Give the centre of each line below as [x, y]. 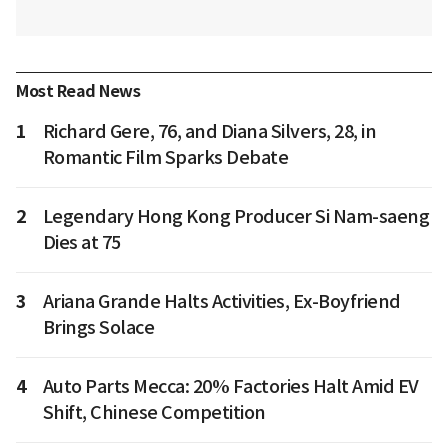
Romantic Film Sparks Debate [165, 157]
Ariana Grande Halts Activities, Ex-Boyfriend [221, 301]
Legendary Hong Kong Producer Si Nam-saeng [235, 216]
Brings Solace [98, 327]
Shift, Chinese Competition [154, 412]
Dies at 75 [81, 242]
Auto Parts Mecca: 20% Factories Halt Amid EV [230, 386]
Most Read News [78, 91]
